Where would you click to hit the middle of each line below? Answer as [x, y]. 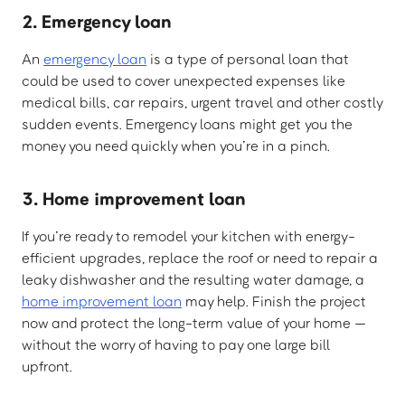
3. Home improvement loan [134, 198]
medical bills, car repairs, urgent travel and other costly [202, 103]
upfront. [47, 367]
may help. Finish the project [274, 301]
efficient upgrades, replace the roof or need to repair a [200, 258]
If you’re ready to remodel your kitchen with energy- [188, 236]
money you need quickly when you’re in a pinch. [176, 146]
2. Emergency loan [97, 21]
